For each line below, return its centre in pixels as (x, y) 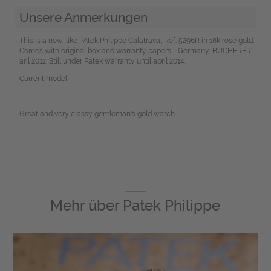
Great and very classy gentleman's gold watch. (97, 114)
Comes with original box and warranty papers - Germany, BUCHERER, (136, 51)
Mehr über (87, 206)
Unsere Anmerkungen (83, 18)
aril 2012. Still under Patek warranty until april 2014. (102, 61)
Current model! (44, 79)
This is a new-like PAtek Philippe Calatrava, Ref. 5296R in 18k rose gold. (136, 41)
